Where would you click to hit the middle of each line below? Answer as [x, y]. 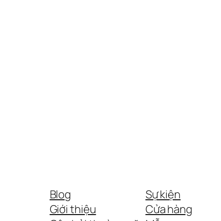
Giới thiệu [73, 209]
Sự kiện [163, 195]
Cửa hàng [169, 209]
